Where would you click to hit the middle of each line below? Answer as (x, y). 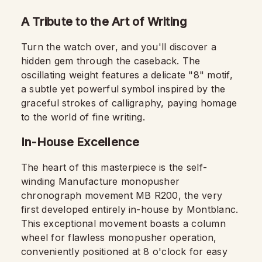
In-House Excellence (80, 142)
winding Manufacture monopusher (101, 181)
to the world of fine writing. (83, 117)
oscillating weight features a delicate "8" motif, (127, 75)
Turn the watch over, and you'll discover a (119, 47)
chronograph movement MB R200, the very (122, 195)
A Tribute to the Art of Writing (104, 22)
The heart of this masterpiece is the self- (114, 167)
